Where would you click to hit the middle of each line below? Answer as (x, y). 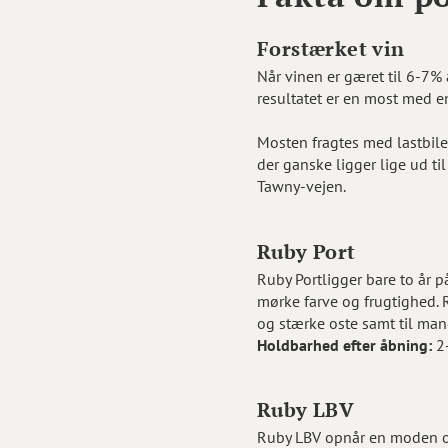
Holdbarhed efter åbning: (344, 344)
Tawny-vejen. (301, 186)
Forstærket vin (331, 48)
